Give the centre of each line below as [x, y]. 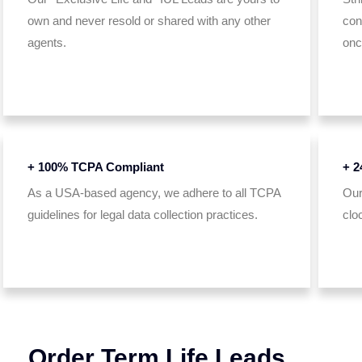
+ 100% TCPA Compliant [95, 167]
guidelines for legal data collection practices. [142, 215]
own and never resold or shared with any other [149, 21]
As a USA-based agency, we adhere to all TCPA [154, 193]
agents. [46, 42]
